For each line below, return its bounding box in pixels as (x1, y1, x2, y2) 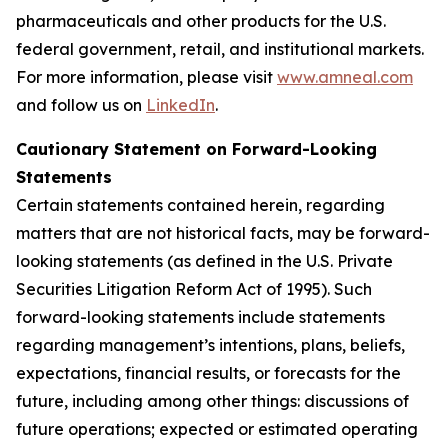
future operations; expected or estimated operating (16, 419, 418, 439)
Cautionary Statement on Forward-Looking (16, 139, 377, 159)
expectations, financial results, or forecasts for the (16, 363, 401, 383)
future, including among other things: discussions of (16, 391, 409, 411)
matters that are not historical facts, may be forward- (16, 223, 430, 243)
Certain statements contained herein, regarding (16, 195, 385, 215)
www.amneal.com (277, 67, 413, 87)
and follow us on (16, 95, 146, 115)
